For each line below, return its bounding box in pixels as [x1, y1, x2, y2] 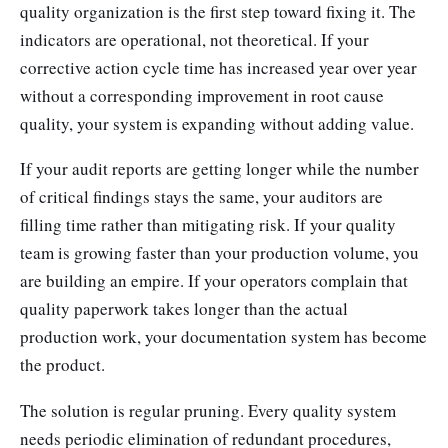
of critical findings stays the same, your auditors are [20, 185, 383, 209]
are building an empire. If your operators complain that [20, 269, 408, 293]
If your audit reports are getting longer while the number [20, 157, 419, 181]
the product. [20, 353, 105, 377]
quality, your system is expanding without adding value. [20, 111, 414, 135]
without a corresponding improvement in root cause [20, 83, 384, 107]
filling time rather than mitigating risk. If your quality [20, 213, 396, 237]
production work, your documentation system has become [20, 325, 427, 349]
